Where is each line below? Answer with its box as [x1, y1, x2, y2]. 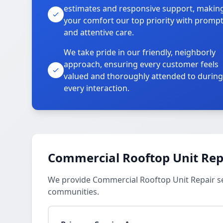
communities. [48, 186, 99, 197]
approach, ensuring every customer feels [64, 59, 219, 70]
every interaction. [64, 83, 129, 94]
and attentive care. [64, 27, 134, 38]
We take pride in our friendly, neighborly [64, 47, 216, 58]
